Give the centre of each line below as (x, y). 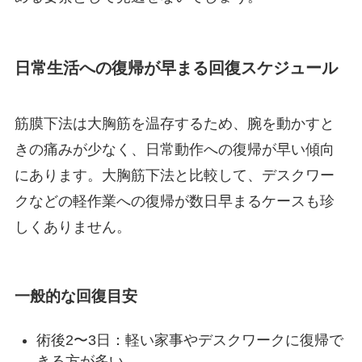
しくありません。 (72, 227)
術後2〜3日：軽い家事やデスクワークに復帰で (189, 341)
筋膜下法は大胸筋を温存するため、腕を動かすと (174, 124)
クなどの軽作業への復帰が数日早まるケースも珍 (174, 202)
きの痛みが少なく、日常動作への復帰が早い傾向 (174, 150)
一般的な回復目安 (76, 296)
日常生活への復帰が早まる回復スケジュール (176, 68)
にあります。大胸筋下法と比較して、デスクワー (174, 176)
